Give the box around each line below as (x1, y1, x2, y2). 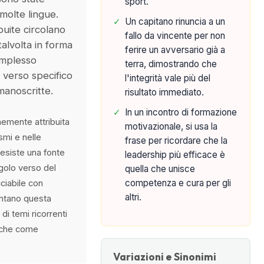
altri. (125, 192, 142, 203)
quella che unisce (125, 163, 196, 174)
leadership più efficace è (125, 149, 226, 160)
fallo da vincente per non (125, 30, 226, 41)
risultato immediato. (125, 87, 204, 98)
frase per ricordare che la (125, 135, 228, 146)
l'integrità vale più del (125, 72, 211, 84)
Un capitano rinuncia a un (125, 16, 226, 27)
